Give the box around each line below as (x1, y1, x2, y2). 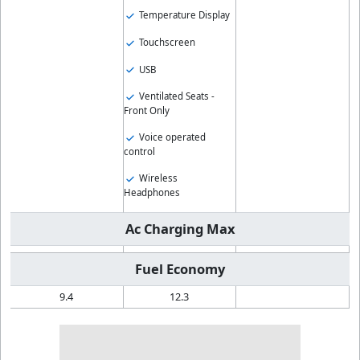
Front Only (123, 104, 170, 117)
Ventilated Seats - (136, 90, 215, 103)
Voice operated (136, 131, 206, 144)
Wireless (136, 172, 178, 185)
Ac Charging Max (125, 219, 235, 239)
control (123, 145, 155, 158)
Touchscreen (136, 35, 195, 48)
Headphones (123, 186, 180, 199)
